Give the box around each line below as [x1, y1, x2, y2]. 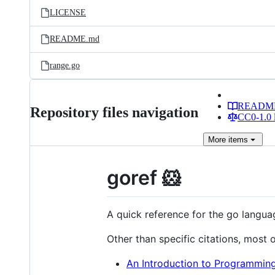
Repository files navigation [30, 104, 198, 120]
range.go [50, 61, 80, 70]
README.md [50, 34, 99, 44]
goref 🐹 [107, 166, 182, 190]
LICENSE [50, 8, 86, 17]
